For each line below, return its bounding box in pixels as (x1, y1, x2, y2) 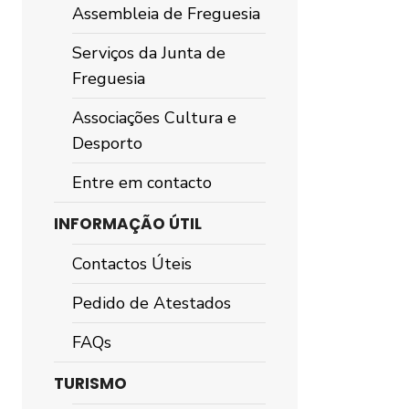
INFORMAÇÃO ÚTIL (54, 213, 202, 235)
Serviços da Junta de (72, 42, 225, 64)
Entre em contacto (72, 172, 212, 194)
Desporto (72, 132, 142, 154)
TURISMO (54, 372, 127, 394)
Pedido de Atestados (72, 292, 231, 314)
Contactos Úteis (72, 253, 192, 275)
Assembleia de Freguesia (72, 3, 260, 25)
